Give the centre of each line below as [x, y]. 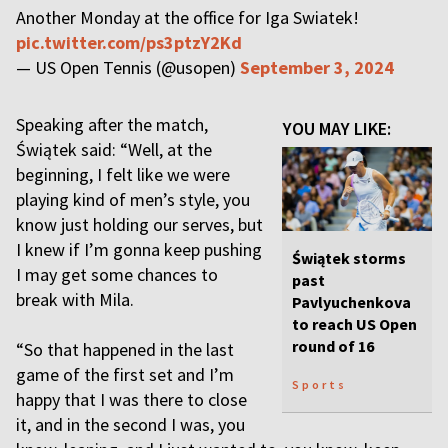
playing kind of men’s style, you [133, 199]
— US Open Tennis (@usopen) [128, 67]
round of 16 [333, 346]
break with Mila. [75, 299]
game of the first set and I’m [125, 374]
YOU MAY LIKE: [337, 128]
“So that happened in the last [125, 349]
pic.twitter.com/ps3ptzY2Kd [129, 42]
